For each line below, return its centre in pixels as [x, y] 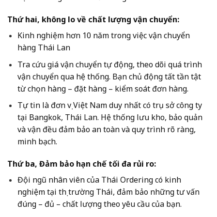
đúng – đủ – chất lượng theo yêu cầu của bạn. [99, 204]
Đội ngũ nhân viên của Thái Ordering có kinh [99, 180]
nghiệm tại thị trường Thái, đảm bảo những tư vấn [108, 192]
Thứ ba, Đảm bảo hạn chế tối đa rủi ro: [82, 164]
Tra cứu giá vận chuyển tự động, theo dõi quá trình [109, 64]
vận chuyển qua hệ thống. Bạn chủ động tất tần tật [109, 76]
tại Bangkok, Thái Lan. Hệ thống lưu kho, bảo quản [110, 117]
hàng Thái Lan [44, 48]
